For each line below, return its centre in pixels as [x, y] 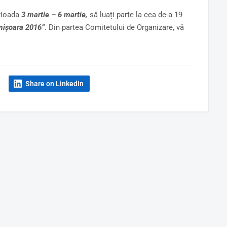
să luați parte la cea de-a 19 [135, 15]
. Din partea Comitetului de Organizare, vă [114, 27]
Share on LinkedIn [54, 84]
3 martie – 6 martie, [54, 15]
